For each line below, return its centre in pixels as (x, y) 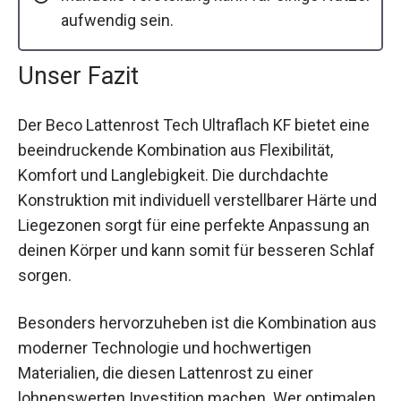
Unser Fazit (78, 76)
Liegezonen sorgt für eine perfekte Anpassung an (194, 225)
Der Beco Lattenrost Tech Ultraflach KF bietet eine (194, 124)
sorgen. (45, 275)
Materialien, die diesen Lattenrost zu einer (166, 372)
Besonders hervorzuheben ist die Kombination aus (197, 322)
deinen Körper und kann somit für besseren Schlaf (196, 250)
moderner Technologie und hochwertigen (165, 347)
